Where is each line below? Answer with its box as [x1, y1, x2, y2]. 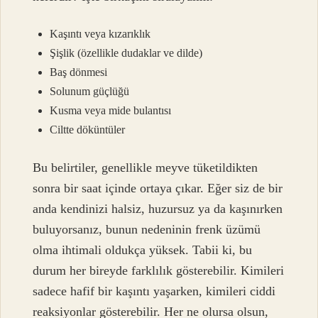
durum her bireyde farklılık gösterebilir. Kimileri [33, 263, 285, 278]
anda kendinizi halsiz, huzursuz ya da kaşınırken [33, 202, 283, 216]
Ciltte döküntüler [50, 123, 126, 136]
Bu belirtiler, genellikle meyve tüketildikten [33, 160, 258, 175]
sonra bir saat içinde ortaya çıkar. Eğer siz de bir [33, 181, 283, 196]
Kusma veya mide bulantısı [50, 104, 172, 116]
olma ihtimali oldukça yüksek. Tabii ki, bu [33, 243, 253, 258]
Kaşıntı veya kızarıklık [50, 27, 151, 40]
